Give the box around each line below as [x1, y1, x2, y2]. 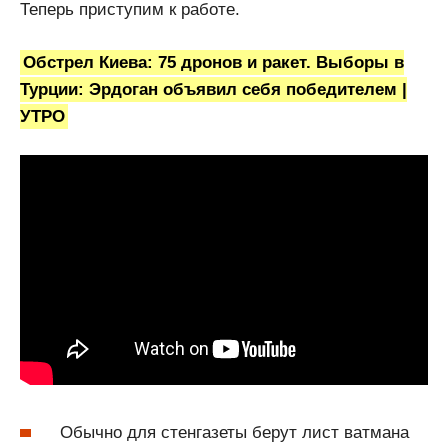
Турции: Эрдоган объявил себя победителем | [20, 79, 407, 99]
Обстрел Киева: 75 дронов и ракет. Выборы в [23, 52, 405, 72]
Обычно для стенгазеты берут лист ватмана [60, 422, 409, 442]
